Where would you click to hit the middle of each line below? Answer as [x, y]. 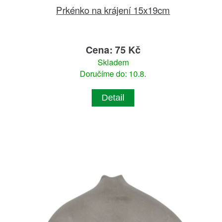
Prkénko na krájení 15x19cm [113, 10]
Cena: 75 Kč [113, 50]
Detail [113, 98]
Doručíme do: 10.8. [113, 74]
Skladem [113, 62]
